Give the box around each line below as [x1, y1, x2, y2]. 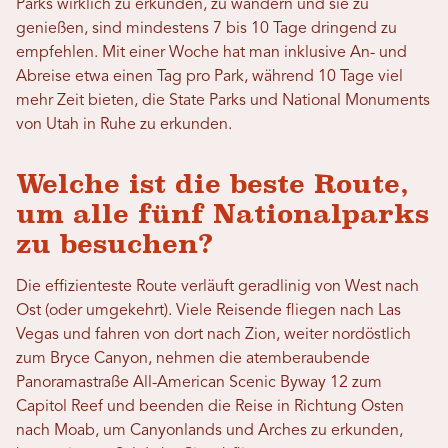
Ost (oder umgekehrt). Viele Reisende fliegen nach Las [16, 303, 401, 320]
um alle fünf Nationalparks [16, 199, 429, 230]
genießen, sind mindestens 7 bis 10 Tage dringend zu [16, 21, 397, 38]
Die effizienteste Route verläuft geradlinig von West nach [16, 279, 419, 296]
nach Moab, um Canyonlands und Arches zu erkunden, [16, 423, 403, 440]
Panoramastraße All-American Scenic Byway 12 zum [16, 375, 382, 392]
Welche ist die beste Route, [16, 169, 409, 200]
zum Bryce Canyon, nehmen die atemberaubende [16, 351, 370, 368]
